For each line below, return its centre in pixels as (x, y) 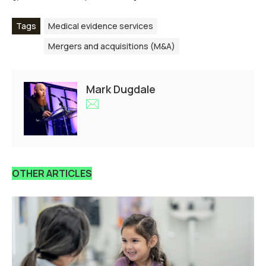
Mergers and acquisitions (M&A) (112, 46)
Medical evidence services (101, 26)
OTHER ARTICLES (52, 173)
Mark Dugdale (121, 89)
